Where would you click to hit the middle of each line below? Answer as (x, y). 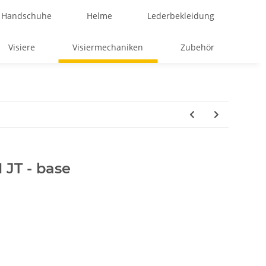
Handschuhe (26, 16)
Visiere (22, 47)
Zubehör (197, 47)
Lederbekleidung (181, 16)
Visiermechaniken (108, 47)
